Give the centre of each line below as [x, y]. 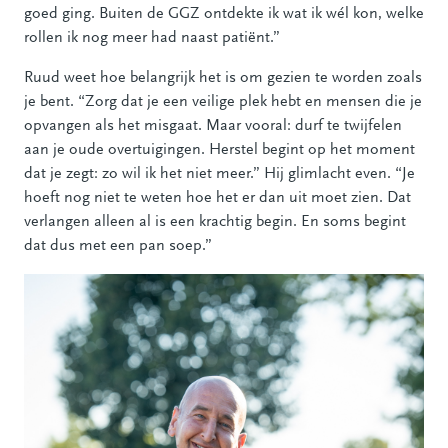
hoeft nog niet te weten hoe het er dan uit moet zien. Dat [217, 197]
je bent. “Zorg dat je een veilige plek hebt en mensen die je [223, 101]
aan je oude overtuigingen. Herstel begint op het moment [219, 149]
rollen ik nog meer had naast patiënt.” [152, 37]
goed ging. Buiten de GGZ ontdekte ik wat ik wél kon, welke [224, 13]
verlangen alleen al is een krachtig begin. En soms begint [215, 221]
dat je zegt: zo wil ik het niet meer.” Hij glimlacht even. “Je [219, 173]
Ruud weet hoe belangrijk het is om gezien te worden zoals [223, 77]
